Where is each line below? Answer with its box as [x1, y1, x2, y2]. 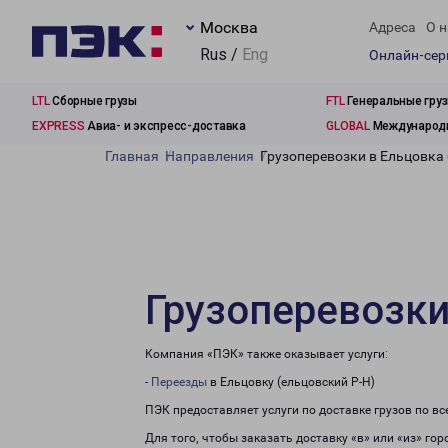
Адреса [369, 19, 416, 36]
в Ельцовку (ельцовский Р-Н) [207, 375, 375, 389]
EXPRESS [32, 119, 85, 133]
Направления [165, 148, 254, 164]
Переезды [151, 375, 207, 389]
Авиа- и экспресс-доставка [84, 119, 246, 133]
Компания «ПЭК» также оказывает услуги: [145, 347, 388, 361]
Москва [200, 18, 258, 37]
